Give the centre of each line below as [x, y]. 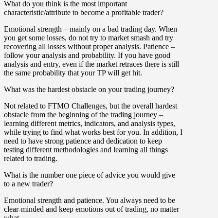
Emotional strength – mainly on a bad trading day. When [91, 29]
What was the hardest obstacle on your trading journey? [89, 89]
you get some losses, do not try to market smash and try [89, 37]
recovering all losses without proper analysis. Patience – [89, 46]
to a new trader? [28, 183]
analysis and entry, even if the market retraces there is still [91, 64]
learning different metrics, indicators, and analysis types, [90, 123]
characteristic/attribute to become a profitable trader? [84, 12]
